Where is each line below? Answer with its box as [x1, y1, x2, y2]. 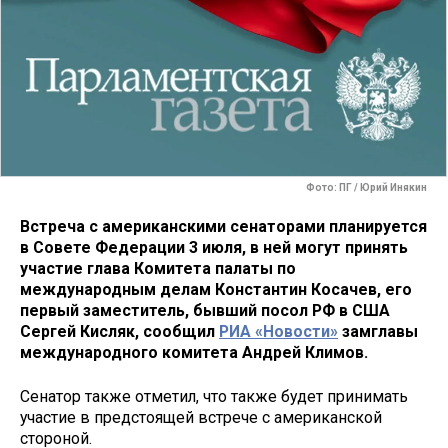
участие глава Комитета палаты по [20, 258, 296, 278]
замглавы [338, 321, 418, 341]
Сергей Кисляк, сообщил [20, 321, 219, 341]
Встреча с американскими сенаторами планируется [20, 216, 427, 236]
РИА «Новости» [219, 321, 338, 341]
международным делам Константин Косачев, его [20, 279, 412, 299]
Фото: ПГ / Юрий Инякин [306, 182, 427, 194]
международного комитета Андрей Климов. [20, 342, 368, 362]
